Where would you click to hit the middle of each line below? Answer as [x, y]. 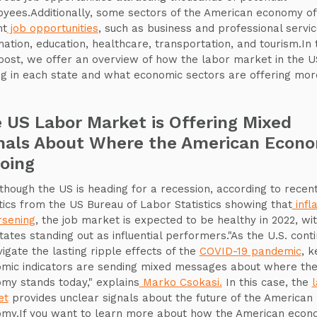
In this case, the [267, 282]
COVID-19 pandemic [250, 251]
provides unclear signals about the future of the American [160, 298]
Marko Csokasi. [180, 282]
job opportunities [52, 28]
